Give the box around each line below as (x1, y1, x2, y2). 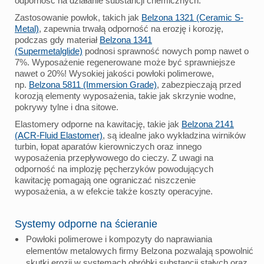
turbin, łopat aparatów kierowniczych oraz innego (15, 141, 202, 151)
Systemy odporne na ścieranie (15, 217, 157, 230)
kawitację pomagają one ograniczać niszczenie (15, 174, 196, 185)
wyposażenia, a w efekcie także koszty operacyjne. (15, 186, 213, 196)
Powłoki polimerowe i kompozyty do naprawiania (26, 233, 212, 244)
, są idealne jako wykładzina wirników (103, 130, 246, 140)
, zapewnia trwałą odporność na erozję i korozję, (39, 23, 223, 34)
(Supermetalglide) (15, 45, 82, 56)
